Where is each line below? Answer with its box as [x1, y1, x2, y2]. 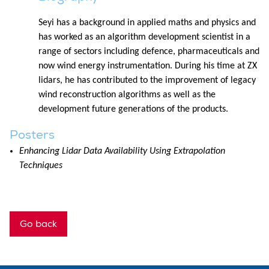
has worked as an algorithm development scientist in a [38, 32, 250, 42]
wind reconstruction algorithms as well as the [38, 89, 216, 100]
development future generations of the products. [38, 104, 228, 114]
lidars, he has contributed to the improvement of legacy [38, 75, 256, 85]
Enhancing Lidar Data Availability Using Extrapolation [19, 146, 225, 156]
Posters [10, 127, 55, 142]
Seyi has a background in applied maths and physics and [38, 17, 256, 28]
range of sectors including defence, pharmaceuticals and [38, 46, 259, 56]
